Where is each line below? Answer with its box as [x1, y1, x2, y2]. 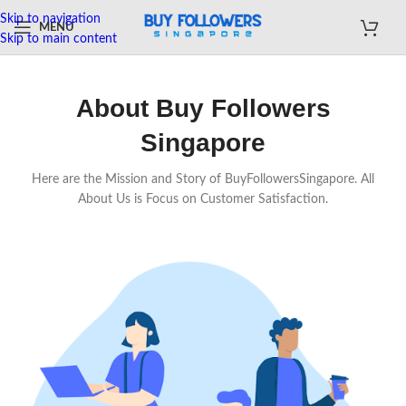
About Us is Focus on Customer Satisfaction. [78, 193, 328, 206]
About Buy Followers [75, 94, 331, 122]
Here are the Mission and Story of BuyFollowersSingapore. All [32, 173, 374, 186]
